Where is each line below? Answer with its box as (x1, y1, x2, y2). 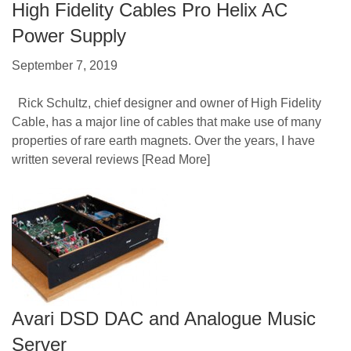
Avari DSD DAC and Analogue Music (12, 307, 316, 329)
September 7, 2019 (12, 58, 118, 72)
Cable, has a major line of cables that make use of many (12, 114, 321, 128)
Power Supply (12, 25, 126, 47)
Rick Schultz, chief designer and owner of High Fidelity (12, 96, 321, 110)
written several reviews (12, 152, 139, 166)
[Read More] (139, 152, 210, 166)
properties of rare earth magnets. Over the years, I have (12, 133, 315, 147)
